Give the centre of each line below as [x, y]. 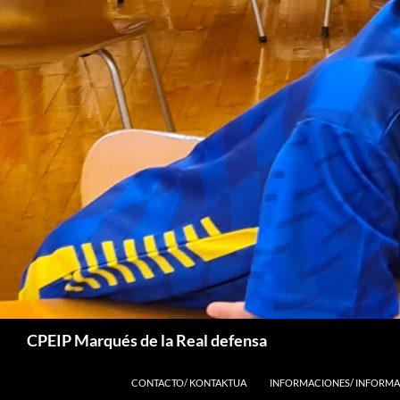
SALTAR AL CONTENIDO [183, 367]
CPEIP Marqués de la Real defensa [147, 340]
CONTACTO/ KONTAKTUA [189, 383]
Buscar [25, 328]
